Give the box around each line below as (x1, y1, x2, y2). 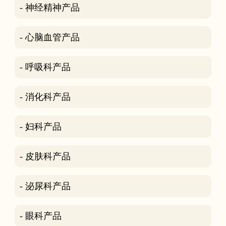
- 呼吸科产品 (19, 62, 71, 72)
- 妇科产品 (19, 121, 62, 132)
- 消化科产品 (19, 91, 71, 102)
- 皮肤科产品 (19, 151, 71, 161)
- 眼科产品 (19, 210, 62, 221)
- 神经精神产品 (19, 2, 80, 13)
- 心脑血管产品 (19, 32, 80, 42)
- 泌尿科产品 (19, 181, 71, 191)
